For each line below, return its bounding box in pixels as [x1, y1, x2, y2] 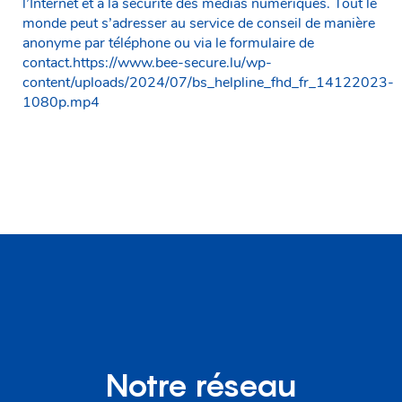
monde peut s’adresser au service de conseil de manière [22, 13, 375, 33]
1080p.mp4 [22, 92, 100, 112]
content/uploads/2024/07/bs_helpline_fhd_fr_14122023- [22, 72, 394, 92]
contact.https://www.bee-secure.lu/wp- [22, 52, 272, 73]
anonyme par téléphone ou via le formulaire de [22, 32, 314, 53]
